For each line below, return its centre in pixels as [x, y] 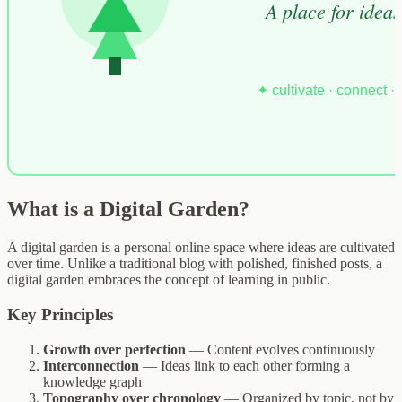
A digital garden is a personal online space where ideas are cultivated [201, 248]
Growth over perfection [114, 349]
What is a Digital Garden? [128, 210]
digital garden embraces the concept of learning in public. [169, 280]
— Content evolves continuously [280, 349]
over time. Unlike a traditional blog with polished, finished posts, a [195, 264]
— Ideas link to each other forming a [245, 365]
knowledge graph [92, 381]
